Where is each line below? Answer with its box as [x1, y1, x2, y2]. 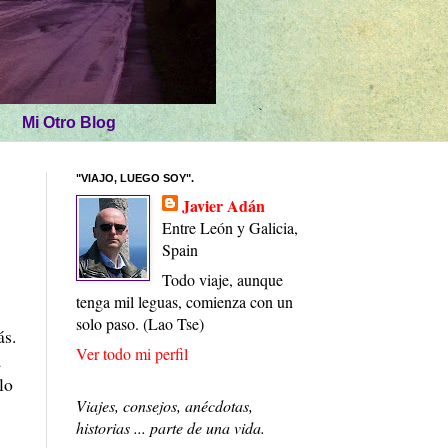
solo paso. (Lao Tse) [76, 313, 204, 335]
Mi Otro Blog [22, 113, 116, 131]
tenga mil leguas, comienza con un [76, 291, 293, 313]
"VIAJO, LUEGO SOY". [76, 172, 194, 185]
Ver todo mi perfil [76, 343, 188, 365]
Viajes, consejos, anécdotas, [76, 395, 253, 417]
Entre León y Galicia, [162, 217, 298, 239]
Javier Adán [182, 194, 265, 218]
